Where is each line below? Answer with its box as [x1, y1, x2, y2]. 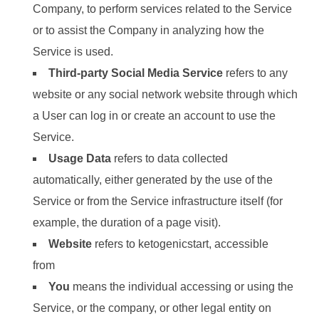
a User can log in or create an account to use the [33, 110, 276, 122]
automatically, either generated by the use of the [33, 174, 273, 186]
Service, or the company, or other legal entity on [33, 302, 271, 314]
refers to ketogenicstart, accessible [92, 238, 268, 250]
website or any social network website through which [33, 88, 298, 100]
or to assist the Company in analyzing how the [33, 24, 264, 36]
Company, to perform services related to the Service [33, 3, 292, 15]
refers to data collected [111, 152, 228, 164]
